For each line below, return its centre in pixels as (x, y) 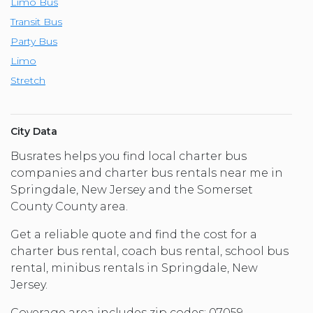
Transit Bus (36, 22)
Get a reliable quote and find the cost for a (134, 235)
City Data (34, 132)
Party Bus (34, 42)
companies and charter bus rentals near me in (147, 173)
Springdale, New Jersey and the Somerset (132, 190)
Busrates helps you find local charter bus (129, 156)
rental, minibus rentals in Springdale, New (134, 268)
